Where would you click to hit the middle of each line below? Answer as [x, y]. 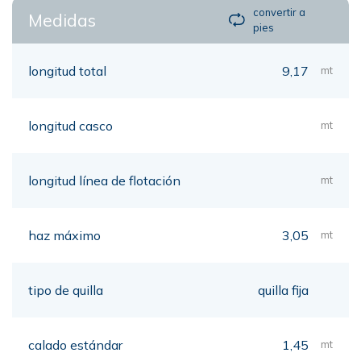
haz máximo [64, 235]
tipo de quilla [66, 290]
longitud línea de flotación [104, 180]
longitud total [67, 71]
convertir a [280, 12]
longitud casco [71, 125]
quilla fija [283, 290]
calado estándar [75, 344]
